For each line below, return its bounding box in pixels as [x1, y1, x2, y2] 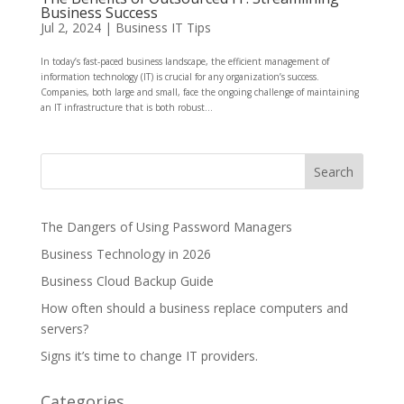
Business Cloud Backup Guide [40, 271, 214, 289]
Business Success [40, 2, 158, 23]
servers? [40, 319, 88, 337]
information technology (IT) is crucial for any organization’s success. [40, 69, 319, 83]
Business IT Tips [115, 18, 211, 36]
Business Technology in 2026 [40, 244, 211, 262]
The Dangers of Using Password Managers [40, 217, 292, 235]
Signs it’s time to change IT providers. [40, 346, 258, 364]
